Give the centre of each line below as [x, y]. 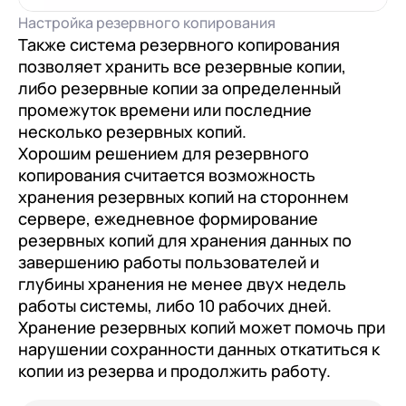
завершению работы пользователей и [169, 261]
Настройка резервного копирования [147, 22]
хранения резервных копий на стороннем [184, 196]
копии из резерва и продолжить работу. [174, 370]
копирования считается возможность [167, 174]
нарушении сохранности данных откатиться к [199, 348]
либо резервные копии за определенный [179, 87]
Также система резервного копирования [179, 44]
